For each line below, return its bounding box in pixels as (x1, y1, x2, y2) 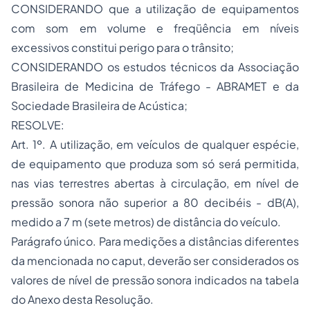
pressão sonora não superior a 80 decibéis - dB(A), (11, 195, 299, 210)
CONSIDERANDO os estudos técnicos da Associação (11, 60, 299, 74)
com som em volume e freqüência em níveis (11, 21, 299, 35)
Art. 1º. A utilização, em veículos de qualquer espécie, (11, 137, 299, 152)
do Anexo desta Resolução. (11, 292, 154, 307)
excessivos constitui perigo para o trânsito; (11, 40, 234, 55)
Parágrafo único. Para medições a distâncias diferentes (11, 234, 299, 248)
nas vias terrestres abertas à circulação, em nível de (11, 176, 299, 190)
